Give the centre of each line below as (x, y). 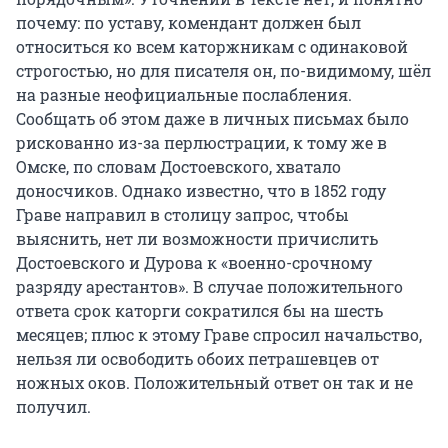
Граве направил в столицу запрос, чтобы (182, 215)
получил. (53, 407)
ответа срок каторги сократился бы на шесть (199, 311)
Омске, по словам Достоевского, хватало (178, 167)
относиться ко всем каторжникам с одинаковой (212, 47)
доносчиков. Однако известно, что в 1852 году (201, 191)
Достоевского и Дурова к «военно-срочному (194, 263)
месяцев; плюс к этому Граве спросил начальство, (219, 335)
